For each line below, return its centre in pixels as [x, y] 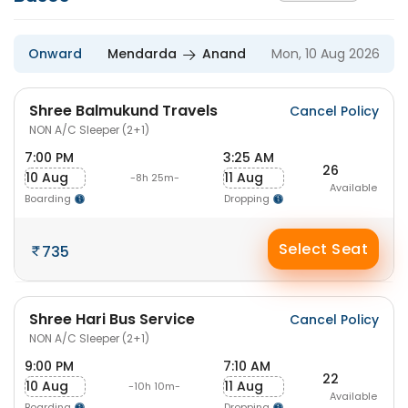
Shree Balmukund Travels [123, 111]
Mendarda [142, 54]
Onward [55, 54]
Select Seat [323, 249]
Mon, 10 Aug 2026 [326, 54]
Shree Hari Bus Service [112, 319]
